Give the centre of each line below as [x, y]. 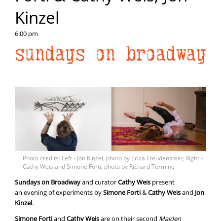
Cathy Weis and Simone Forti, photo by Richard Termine [99, 166]
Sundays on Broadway [48, 182]
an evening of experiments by [59, 192]
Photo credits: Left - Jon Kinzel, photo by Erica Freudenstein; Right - [113, 158]
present [163, 182]
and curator [99, 182]
